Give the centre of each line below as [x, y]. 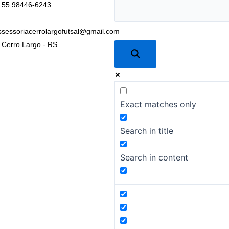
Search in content [154, 158]
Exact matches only [158, 105]
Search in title [147, 131]
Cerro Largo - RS [29, 44]
